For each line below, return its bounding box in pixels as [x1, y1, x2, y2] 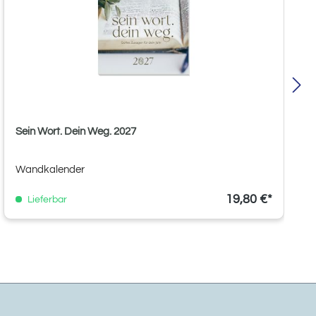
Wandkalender [16, 164, 85, 175]
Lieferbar [25, 194, 67, 205]
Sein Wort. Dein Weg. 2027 [16, 126, 136, 137]
